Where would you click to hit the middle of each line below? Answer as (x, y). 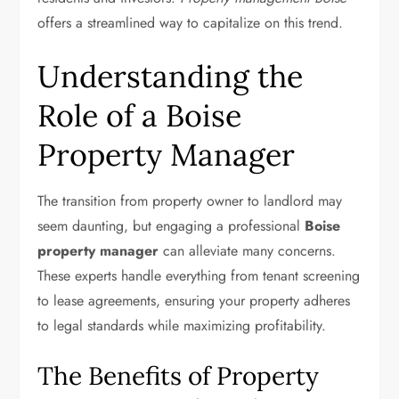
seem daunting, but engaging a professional (171, 226)
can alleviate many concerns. (248, 251)
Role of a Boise (140, 115)
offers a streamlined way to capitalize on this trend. (191, 23)
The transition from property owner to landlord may (190, 201)
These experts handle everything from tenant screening (199, 276)
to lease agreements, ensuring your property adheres (194, 301)
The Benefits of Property (179, 376)
